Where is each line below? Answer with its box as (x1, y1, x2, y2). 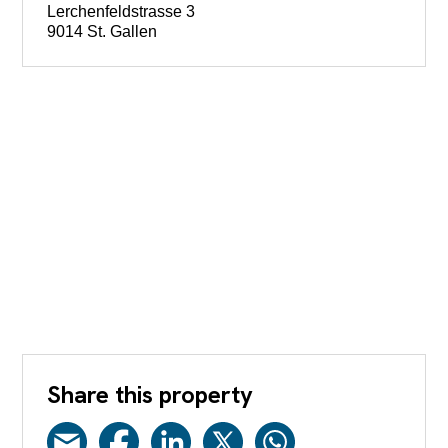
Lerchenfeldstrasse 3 (47, 3, 196, 20)
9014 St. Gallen (47, 23, 158, 40)
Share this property (47, 378, 254, 410)
